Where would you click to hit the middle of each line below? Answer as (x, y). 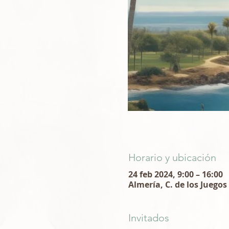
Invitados (148, 218)
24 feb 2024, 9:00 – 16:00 (175, 174)
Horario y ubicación (172, 157)
